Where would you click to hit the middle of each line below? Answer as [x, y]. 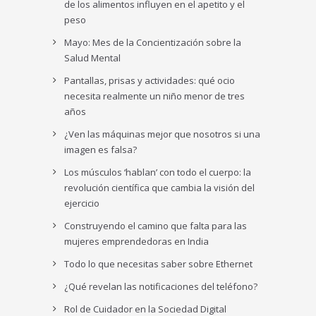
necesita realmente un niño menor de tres [155, 96]
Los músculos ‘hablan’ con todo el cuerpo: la [158, 172]
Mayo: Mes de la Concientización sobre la [153, 42]
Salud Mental [93, 57]
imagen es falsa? [101, 149]
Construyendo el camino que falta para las [156, 225]
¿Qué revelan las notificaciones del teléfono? [161, 286]
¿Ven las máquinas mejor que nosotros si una [163, 134]
